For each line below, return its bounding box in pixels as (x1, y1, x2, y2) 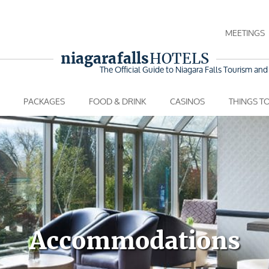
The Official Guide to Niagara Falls (100, 60, 223, 78)
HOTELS (148, 49, 209, 68)
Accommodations (29, 225, 240, 256)
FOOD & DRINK (89, 92, 146, 110)
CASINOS (170, 92, 205, 110)
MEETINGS (225, 24, 265, 41)
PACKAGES (23, 92, 65, 110)
